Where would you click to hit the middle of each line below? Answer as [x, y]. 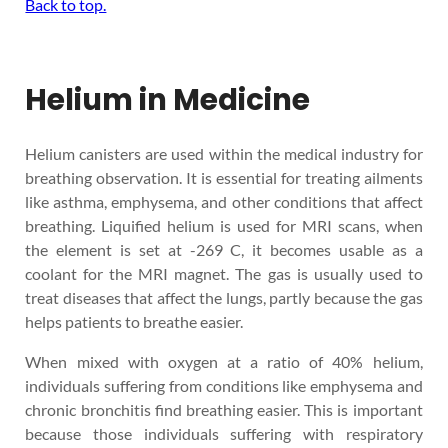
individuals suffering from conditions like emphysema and [224, 385]
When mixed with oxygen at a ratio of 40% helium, [224, 361]
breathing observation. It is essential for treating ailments [224, 177]
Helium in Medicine [168, 100]
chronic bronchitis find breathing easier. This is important [224, 409]
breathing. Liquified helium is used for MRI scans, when [224, 225]
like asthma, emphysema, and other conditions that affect [224, 201]
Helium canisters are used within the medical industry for [224, 153]
